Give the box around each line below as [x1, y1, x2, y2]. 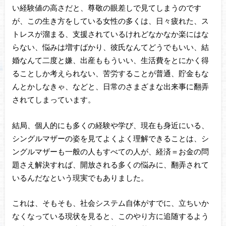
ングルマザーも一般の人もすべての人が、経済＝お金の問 [12, 146, 209, 156]
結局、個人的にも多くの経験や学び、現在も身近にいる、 [12, 120, 209, 130]
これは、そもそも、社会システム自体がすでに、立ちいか [12, 198, 209, 208]
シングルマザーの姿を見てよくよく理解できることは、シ [12, 133, 209, 143]
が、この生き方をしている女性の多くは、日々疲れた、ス [12, 16, 209, 26]
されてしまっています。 [12, 95, 95, 104]
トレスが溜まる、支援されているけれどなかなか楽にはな [12, 29, 209, 39]
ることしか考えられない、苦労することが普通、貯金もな [12, 69, 209, 78]
